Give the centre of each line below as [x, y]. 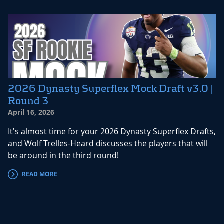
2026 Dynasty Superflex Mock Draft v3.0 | [110, 89]
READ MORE [40, 174]
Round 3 [28, 101]
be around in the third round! [63, 156]
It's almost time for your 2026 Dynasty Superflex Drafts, [112, 132]
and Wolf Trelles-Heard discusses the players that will [108, 144]
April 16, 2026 [31, 112]
